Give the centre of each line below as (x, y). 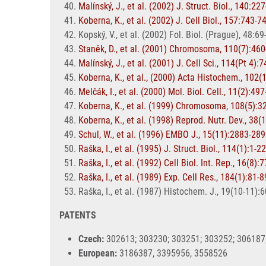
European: (99, 253)
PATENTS (78, 215)
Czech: (91, 239)
